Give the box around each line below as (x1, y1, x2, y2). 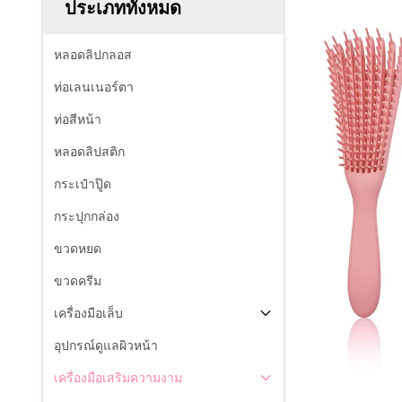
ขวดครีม (54, 274, 101, 288)
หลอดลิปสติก (54, 144, 125, 159)
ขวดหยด (54, 241, 101, 256)
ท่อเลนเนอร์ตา (54, 80, 134, 94)
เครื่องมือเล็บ (54, 306, 123, 320)
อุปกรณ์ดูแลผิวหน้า (54, 338, 158, 353)
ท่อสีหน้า (54, 112, 101, 127)
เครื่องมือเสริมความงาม (54, 371, 182, 385)
